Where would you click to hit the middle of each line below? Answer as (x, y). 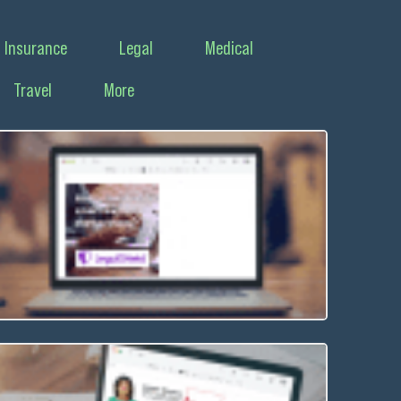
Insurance (36, 48)
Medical (229, 48)
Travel (33, 90)
